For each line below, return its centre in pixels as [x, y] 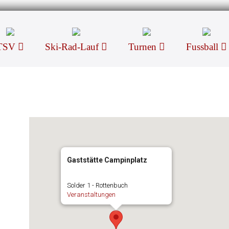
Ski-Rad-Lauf [73, 47]
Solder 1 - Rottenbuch [97, 185]
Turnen [144, 47]
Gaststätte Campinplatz [107, 160]
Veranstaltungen [91, 194]
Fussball [203, 47]
